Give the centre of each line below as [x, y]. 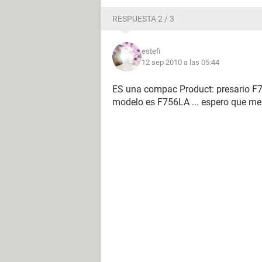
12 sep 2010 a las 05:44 [180, 62]
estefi [151, 51]
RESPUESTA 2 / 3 [143, 19]
